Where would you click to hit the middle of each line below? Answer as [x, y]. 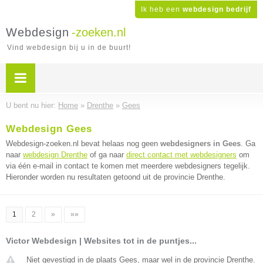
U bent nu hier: [32, 105]
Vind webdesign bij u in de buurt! [69, 48]
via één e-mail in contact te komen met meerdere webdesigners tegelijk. [128, 166]
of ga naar [107, 155]
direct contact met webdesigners [181, 155]
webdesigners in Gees [200, 144]
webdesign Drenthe [55, 155]
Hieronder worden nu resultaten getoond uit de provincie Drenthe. [116, 177]
